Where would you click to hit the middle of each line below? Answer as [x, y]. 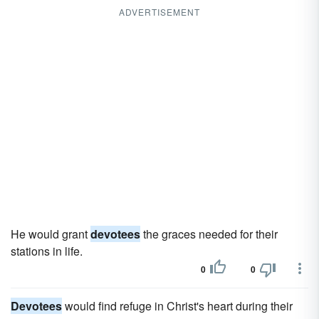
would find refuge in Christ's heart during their [177, 306]
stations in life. [47, 251]
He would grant [51, 234]
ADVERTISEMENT [159, 12]
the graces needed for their [209, 234]
